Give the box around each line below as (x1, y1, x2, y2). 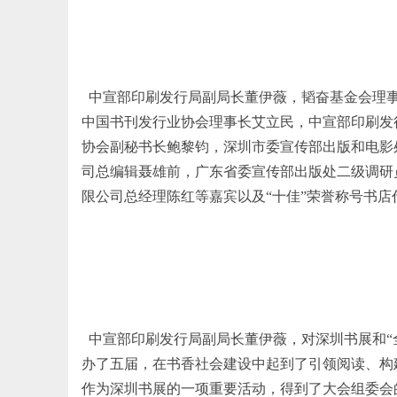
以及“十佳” (237, 189, 307, 205)
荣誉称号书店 (307, 189, 392, 205)
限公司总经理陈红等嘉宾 (82, 189, 237, 205)
